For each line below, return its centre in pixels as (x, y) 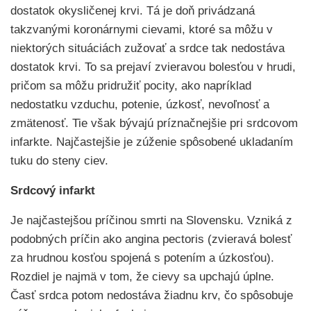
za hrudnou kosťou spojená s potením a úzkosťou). (142, 258)
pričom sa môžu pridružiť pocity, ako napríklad (131, 86)
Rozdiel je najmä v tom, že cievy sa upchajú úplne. (142, 277)
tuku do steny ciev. (59, 161)
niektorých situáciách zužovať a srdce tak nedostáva (148, 48)
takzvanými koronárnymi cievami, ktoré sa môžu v (142, 30)
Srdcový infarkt (53, 191)
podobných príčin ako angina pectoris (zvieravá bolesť (151, 239)
